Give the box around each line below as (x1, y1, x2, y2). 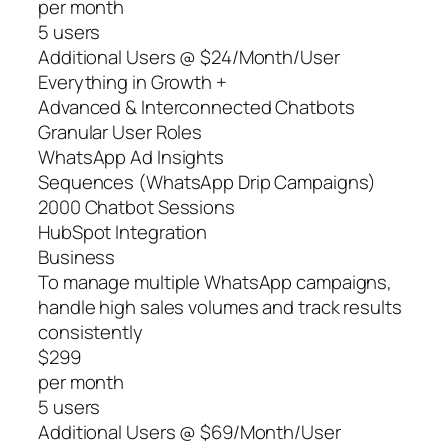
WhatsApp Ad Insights (38, 144, 224, 171)
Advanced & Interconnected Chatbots (38, 94, 355, 121)
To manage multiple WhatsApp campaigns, (38, 269, 393, 296)
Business (38, 244, 116, 271)
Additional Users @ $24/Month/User (38, 44, 340, 71)
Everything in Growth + (38, 69, 227, 96)
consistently (38, 319, 143, 346)
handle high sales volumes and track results (38, 294, 402, 321)
